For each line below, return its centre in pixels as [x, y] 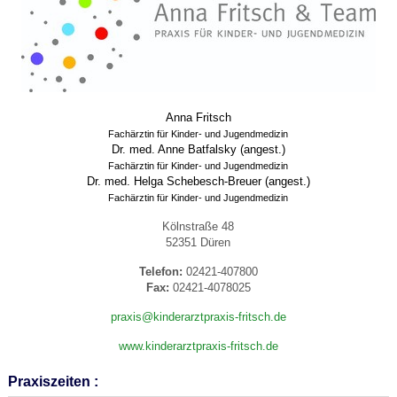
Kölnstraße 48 [198, 227]
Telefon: [160, 272]
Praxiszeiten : [53, 382]
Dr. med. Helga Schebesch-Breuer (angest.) [198, 182]
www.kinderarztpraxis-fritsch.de [198, 346]
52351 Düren [198, 243]
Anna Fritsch [198, 118]
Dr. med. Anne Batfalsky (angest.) [198, 150]
